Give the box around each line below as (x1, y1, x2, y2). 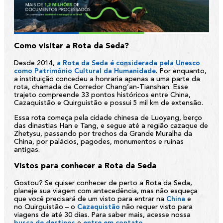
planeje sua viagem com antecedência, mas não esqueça (14, 188, 198, 195)
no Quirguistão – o (14, 204, 77, 211)
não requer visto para (120, 204, 193, 211)
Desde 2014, (14, 60, 57, 67)
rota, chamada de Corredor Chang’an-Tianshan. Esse (14, 84, 188, 91)
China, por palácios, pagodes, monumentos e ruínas (14, 138, 184, 146)
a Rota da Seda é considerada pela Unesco (57, 60, 200, 67)
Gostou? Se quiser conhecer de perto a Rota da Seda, (14, 180, 192, 187)
